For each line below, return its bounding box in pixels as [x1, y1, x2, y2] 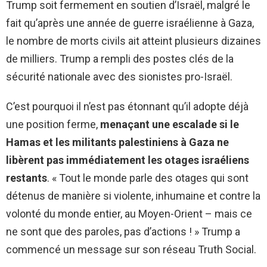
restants [6, 172, 47, 185]
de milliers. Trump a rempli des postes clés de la [6, 52, 234, 66]
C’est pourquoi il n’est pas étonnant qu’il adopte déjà [6, 100, 249, 113]
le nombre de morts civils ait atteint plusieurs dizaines [6, 35, 261, 48]
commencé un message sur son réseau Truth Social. [6, 243, 256, 256]
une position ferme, [6, 118, 100, 131]
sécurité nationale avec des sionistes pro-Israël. [6, 70, 232, 83]
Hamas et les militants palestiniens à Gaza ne [6, 136, 229, 149]
